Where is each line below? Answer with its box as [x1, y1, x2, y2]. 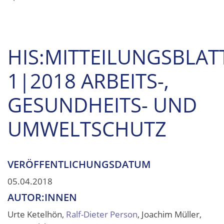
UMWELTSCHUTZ [7, 115, 166, 142]
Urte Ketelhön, [7, 208, 66, 220]
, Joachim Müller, [137, 208, 201, 220]
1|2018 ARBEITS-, [7, 67, 169, 94]
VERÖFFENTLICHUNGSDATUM [7, 157, 150, 171]
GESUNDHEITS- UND [7, 91, 197, 118]
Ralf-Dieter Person [66, 208, 137, 220]
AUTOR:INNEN [7, 190, 77, 204]
